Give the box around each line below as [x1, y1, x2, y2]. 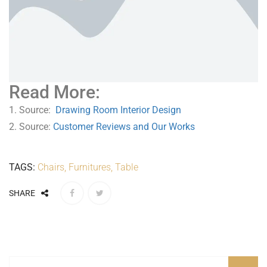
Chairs [38, 161, 64, 173]
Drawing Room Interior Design [55, 104, 181, 116]
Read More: [9, 81, 100, 103]
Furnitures [69, 161, 111, 173]
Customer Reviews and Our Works [53, 120, 195, 132]
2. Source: [9, 120, 53, 132]
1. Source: [9, 104, 55, 116]
